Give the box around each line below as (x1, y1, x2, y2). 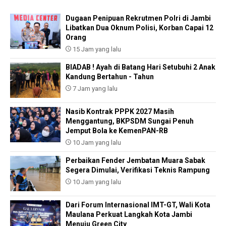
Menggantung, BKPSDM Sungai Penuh (66, 117, 194, 126)
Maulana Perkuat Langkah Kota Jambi (66, 210, 192, 219)
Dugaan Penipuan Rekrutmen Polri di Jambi (66, 14, 211, 23)
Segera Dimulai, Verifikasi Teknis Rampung (66, 166, 210, 175)
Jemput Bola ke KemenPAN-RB (66, 127, 168, 135)
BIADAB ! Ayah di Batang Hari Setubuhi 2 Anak (66, 63, 215, 72)
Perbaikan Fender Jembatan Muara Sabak (66, 156, 205, 165)
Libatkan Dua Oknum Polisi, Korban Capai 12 (66, 24, 213, 32)
